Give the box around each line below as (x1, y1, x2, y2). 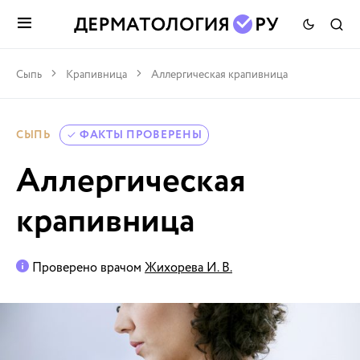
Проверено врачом (32, 259, 141, 276)
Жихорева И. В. (145, 259, 232, 276)
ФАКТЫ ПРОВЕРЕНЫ (79, 127, 202, 143)
